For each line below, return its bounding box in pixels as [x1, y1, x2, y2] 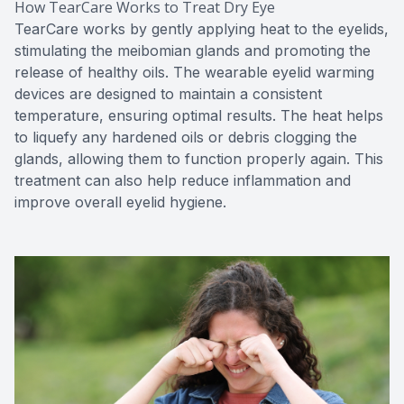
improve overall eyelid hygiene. [14, 192, 226, 211]
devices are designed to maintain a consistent [14, 84, 322, 103]
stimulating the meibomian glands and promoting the [14, 41, 371, 60]
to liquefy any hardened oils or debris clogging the [14, 127, 357, 146]
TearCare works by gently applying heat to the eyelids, [14, 19, 389, 38]
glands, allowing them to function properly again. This [14, 149, 383, 168]
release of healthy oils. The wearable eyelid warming [14, 62, 374, 81]
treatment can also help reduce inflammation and [14, 170, 351, 189]
